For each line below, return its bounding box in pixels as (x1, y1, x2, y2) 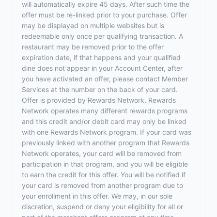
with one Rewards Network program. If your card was (22, 128, 191, 136)
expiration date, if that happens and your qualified (22, 53, 181, 62)
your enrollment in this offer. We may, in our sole (22, 192, 172, 200)
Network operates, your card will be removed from (22, 149, 182, 157)
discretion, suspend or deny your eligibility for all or (22, 202, 183, 211)
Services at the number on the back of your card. (22, 85, 178, 93)
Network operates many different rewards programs (22, 107, 187, 115)
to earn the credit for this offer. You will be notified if (22, 170, 186, 179)
